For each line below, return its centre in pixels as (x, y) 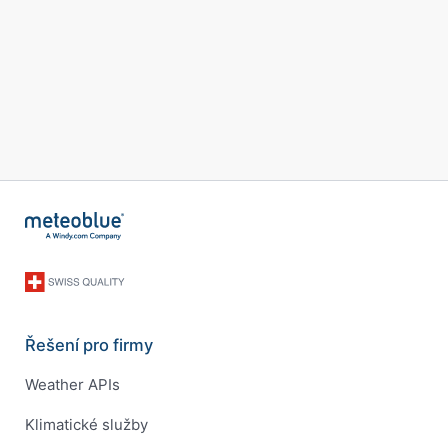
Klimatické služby (86, 425)
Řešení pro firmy (89, 344)
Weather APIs (72, 385)
